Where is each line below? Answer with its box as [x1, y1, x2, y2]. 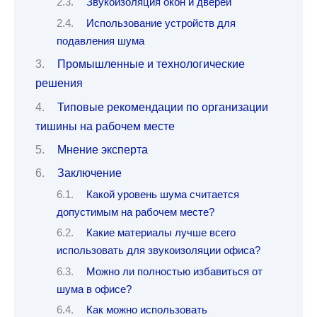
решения [35, 77, 83, 90]
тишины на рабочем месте [35, 120, 175, 132]
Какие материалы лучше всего [86, 227, 236, 239]
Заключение [57, 167, 122, 180]
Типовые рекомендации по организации [57, 100, 268, 113]
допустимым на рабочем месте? [57, 206, 214, 218]
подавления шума [57, 35, 144, 47]
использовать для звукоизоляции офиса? [57, 245, 260, 257]
